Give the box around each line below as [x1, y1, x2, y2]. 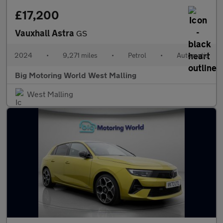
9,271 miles [63, 51, 98, 59]
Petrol [128, 51, 146, 59]
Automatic [177, 51, 209, 59]
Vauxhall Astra [15, 27, 76, 38]
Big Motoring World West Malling [15, 70, 136, 80]
